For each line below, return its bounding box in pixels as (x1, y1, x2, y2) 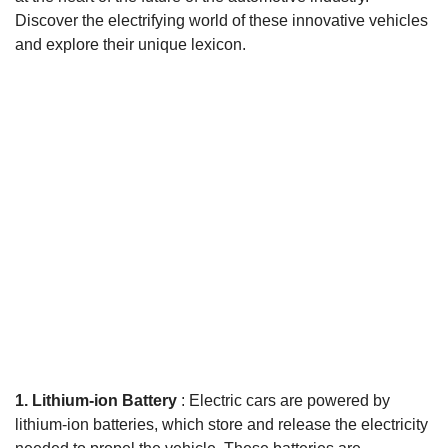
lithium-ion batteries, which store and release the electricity (15, 415, 428, 433)
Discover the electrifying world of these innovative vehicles (15, 11, 428, 29)
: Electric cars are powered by (177, 391, 390, 409)
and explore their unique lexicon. (15, 35, 246, 53)
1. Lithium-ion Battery (15, 391, 177, 409)
